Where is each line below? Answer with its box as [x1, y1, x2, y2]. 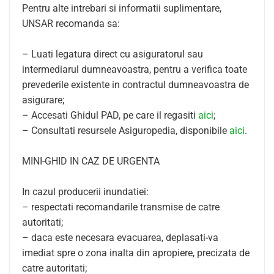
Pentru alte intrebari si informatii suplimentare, [22, 2, 221, 14]
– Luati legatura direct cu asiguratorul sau [22, 48, 203, 60]
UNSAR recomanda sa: [22, 18, 120, 29]
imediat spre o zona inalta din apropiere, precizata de [22, 247, 250, 259]
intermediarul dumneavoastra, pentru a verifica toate [22, 64, 247, 75]
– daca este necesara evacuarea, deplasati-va [22, 232, 218, 243]
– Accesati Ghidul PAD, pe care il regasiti [22, 109, 198, 121]
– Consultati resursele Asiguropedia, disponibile [22, 125, 229, 136]
